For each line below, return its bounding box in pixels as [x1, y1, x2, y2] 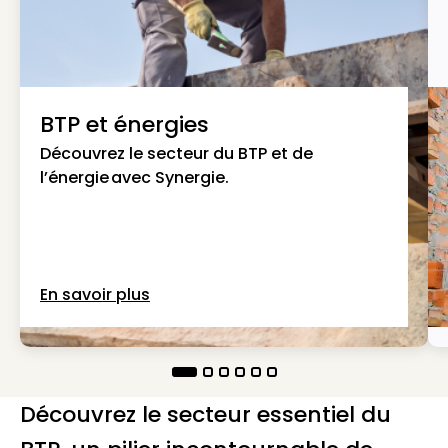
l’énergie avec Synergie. [40, 166, 229, 189]
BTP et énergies [40, 109, 209, 140]
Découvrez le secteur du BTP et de [40, 142, 313, 165]
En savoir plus [40, 283, 150, 306]
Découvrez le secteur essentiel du [20, 399, 391, 430]
